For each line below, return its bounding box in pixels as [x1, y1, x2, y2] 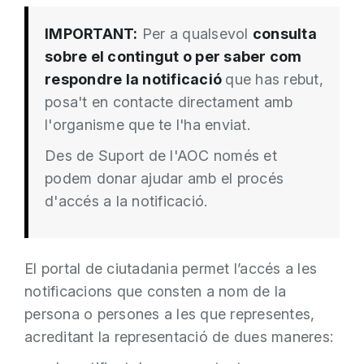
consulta [252, 24, 317, 42]
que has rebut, [225, 70, 323, 88]
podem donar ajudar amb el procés [45, 170, 284, 187]
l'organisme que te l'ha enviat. [45, 115, 254, 133]
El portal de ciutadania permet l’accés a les [24, 259, 317, 277]
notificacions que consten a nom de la [24, 282, 287, 300]
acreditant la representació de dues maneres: [24, 327, 333, 345]
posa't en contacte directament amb [45, 93, 293, 110]
